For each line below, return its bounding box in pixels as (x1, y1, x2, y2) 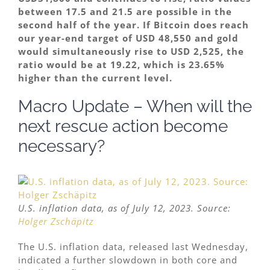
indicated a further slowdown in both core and (18, 254, 237, 266)
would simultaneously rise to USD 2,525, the (18, 45, 244, 58)
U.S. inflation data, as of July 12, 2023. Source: (18, 202, 231, 215)
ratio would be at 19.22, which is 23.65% (18, 58, 225, 71)
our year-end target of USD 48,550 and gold (18, 32, 239, 45)
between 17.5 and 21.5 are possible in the (18, 5, 232, 18)
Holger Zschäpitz (18, 215, 94, 228)
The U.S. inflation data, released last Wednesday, (18, 240, 248, 253)
